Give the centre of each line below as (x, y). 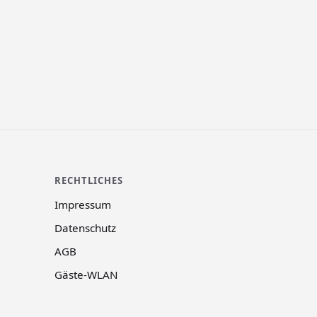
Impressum (82, 205)
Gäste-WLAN (86, 275)
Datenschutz (85, 228)
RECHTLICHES (88, 180)
